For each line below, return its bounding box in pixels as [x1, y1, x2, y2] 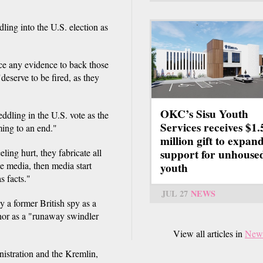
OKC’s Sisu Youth [160, 106, 248, 123]
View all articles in [173, 227, 245, 240]
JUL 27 [161, 187, 188, 200]
